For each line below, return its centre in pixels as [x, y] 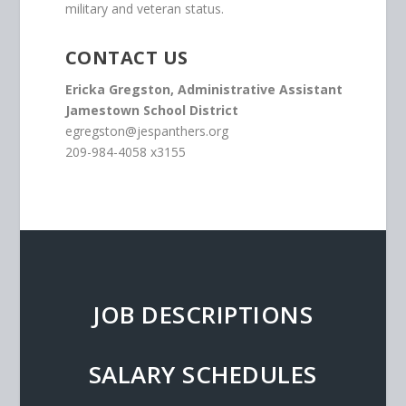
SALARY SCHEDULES [203, 375]
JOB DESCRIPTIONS [203, 315]
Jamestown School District [151, 111]
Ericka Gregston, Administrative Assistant [203, 90]
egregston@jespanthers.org [146, 131]
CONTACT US [126, 58]
